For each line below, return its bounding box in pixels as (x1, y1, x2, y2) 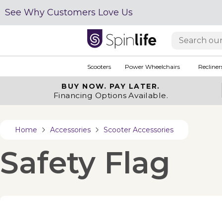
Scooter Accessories (104, 125, 173, 134)
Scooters (87, 62, 111, 70)
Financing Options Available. (53, 91, 168, 100)
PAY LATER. (109, 82, 160, 91)
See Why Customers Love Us (5, 7, 133, 18)
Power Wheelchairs (124, 62, 180, 70)
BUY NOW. (61, 82, 110, 91)
